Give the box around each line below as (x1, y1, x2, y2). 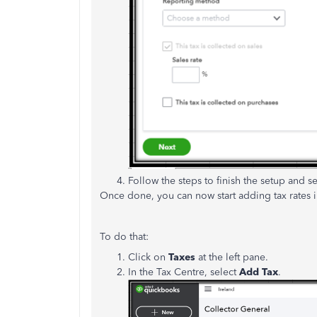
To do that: (100, 230, 149, 243)
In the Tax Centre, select (128, 265, 239, 278)
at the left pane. (198, 250, 268, 263)
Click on (128, 250, 168, 263)
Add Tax (239, 265, 278, 278)
